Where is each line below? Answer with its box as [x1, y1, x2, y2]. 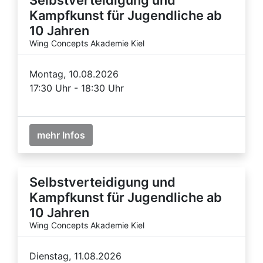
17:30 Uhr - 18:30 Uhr [29, 82, 124, 94]
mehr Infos [37, 129, 85, 141]
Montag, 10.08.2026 [29, 68, 119, 80]
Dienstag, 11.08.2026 [29, 249, 122, 262]
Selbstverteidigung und [29, 174, 176, 190]
